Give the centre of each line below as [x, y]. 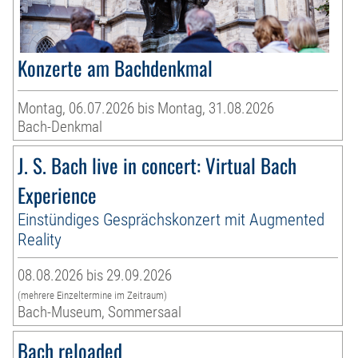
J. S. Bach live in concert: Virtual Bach [157, 165]
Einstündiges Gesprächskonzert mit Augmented [171, 219]
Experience [58, 194]
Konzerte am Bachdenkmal [115, 67]
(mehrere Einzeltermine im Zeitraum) [93, 295]
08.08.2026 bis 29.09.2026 [95, 275]
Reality [40, 239]
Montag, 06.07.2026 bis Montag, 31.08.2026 [146, 108]
